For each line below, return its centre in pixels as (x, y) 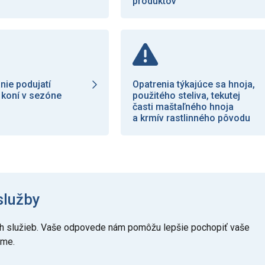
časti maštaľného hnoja (183, 107)
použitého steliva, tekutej (187, 96)
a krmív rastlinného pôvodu (192, 118)
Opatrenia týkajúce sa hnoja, (194, 85)
